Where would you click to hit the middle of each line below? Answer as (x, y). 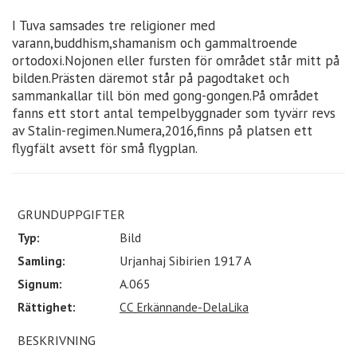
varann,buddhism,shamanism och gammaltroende (155, 43)
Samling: (41, 260)
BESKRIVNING (57, 340)
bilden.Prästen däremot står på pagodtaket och (151, 78)
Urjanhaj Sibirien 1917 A (185, 260)
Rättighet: (47, 306)
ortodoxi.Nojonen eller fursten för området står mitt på (176, 60)
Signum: (40, 283)
